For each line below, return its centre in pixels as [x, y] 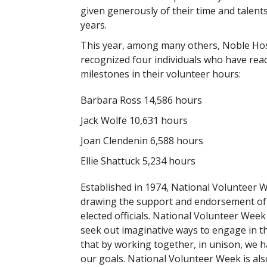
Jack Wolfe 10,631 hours [134, 120]
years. [93, 25]
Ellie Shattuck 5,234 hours [138, 161]
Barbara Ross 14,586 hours [141, 100]
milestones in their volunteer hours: [160, 74]
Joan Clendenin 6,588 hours [142, 141]
